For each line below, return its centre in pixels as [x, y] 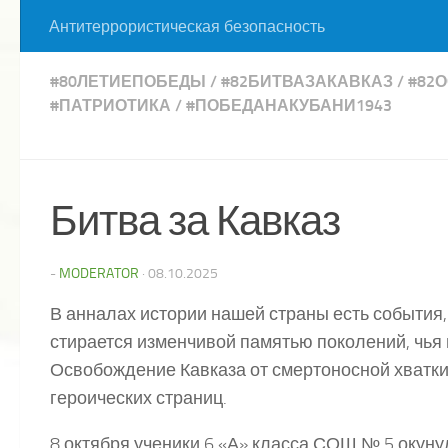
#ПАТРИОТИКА [110, 105]
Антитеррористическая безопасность [187, 26]
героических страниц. [138, 398]
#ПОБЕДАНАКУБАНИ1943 [289, 105]
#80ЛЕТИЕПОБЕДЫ [128, 81]
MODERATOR [99, 273]
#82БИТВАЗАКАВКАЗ [307, 81]
